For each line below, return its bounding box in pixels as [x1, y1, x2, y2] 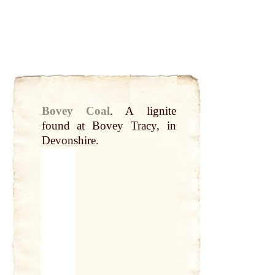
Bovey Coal [41, 104, 110, 118]
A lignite [125, 104, 176, 118]
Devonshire [41, 134, 96, 147]
